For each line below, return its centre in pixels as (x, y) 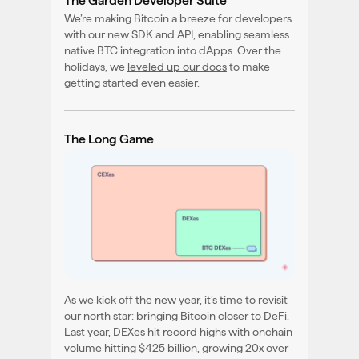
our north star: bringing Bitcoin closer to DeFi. (177, 315)
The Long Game (109, 139)
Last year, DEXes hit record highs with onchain (178, 331)
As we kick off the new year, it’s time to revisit (176, 299)
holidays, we (96, 66)
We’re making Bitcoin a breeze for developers (178, 18)
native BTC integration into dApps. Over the (173, 50)
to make (248, 66)
